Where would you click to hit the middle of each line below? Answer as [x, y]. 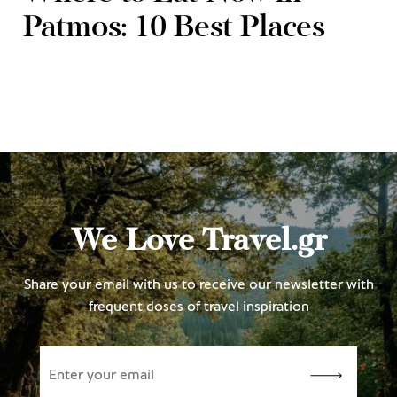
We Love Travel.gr [198, 243]
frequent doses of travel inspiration [198, 307]
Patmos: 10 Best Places [173, 28]
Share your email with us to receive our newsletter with [198, 285]
